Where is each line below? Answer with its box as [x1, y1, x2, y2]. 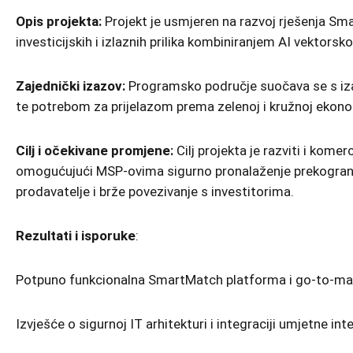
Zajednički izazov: [16, 78, 125, 94]
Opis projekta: [16, 13, 102, 29]
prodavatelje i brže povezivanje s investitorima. [16, 184, 294, 199]
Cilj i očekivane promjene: [16, 143, 173, 158]
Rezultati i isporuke [16, 228, 136, 243]
